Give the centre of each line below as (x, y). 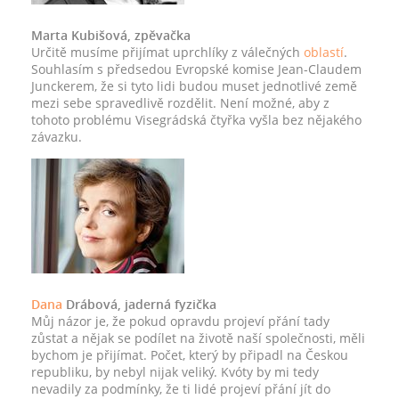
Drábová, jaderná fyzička (139, 304)
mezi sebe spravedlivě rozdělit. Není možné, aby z (180, 103)
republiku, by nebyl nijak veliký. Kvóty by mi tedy (175, 372)
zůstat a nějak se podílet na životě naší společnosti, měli (198, 338)
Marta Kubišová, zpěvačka (111, 35)
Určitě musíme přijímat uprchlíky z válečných (167, 52)
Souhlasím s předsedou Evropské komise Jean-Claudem (196, 69)
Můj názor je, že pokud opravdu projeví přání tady (180, 321)
